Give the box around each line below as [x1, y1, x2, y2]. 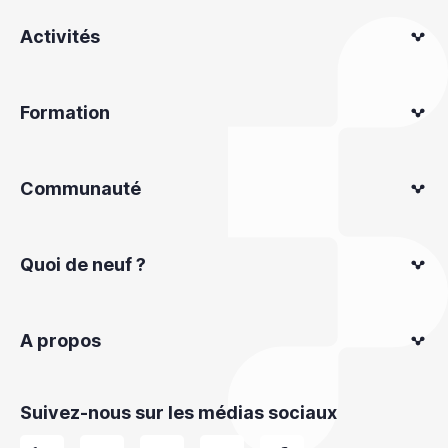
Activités [20, 25, 100, 47]
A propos [20, 329, 101, 351]
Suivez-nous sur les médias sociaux [20, 401, 337, 423]
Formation [20, 101, 110, 123]
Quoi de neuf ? [20, 253, 146, 275]
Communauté [20, 177, 141, 199]
